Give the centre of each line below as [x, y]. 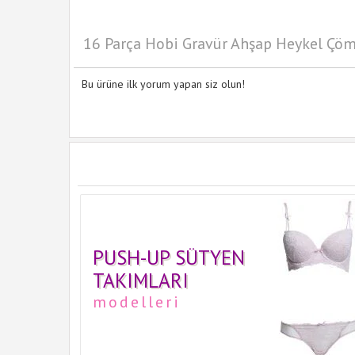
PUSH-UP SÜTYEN [169, 258]
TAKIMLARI [141, 281]
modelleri [137, 302]
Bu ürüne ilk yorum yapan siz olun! [163, 84]
